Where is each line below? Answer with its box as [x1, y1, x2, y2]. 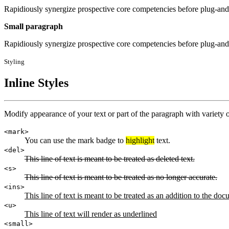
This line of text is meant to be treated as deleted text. [25, 154, 195, 163]
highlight [126, 135, 154, 145]
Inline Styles [4, 76, 68, 89]
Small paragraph [4, 21, 63, 31]
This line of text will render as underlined [25, 209, 157, 218]
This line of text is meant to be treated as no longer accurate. [25, 172, 217, 181]
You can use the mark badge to [25, 135, 126, 145]
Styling [4, 57, 25, 65]
